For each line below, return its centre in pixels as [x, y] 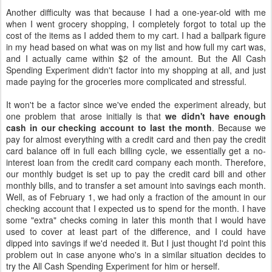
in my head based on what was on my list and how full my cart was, [136, 46]
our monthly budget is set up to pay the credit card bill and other [136, 173]
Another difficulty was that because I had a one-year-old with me [136, 12]
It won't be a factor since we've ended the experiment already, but [136, 104]
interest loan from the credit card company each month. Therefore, [136, 162]
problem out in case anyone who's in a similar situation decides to [136, 254]
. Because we [239, 127]
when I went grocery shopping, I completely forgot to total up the [136, 23]
